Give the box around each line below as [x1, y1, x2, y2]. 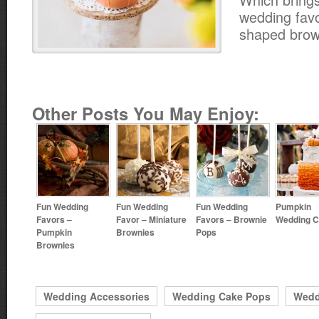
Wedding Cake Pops [172, 289, 271, 303]
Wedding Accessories [43, 289, 150, 303]
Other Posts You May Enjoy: [32, 101, 259, 125]
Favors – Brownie [196, 213, 267, 225]
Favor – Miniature [116, 213, 187, 225]
